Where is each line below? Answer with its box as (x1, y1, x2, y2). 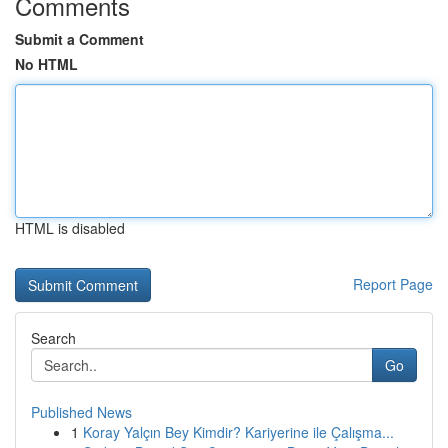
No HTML (15, 54, 78, 74)
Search (31, 328, 76, 348)
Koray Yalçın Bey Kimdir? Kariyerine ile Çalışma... (83, 422, 394, 442)
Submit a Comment (15, 29, 144, 49)
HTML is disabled (15, 218, 125, 238)
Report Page (353, 274, 433, 294)
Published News (31, 402, 132, 422)
